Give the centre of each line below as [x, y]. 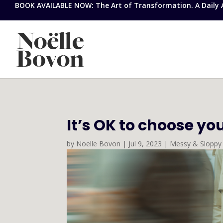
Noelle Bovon [99, 143]
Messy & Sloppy [196, 143]
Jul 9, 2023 [145, 143]
